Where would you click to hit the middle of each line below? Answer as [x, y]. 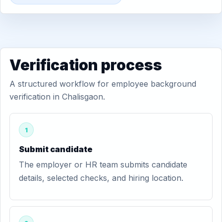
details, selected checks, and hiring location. [101, 178]
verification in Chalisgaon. [57, 97]
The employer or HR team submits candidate [103, 165]
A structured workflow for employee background [103, 84]
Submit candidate [56, 149]
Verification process [86, 65]
